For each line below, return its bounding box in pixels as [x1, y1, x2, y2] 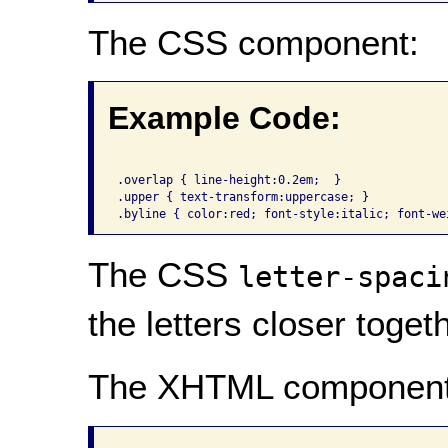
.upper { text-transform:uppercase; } [116, 189, 369, 204]
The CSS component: [87, 22, 419, 62]
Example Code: [107, 100, 341, 137]
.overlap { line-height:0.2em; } [116, 172, 341, 187]
